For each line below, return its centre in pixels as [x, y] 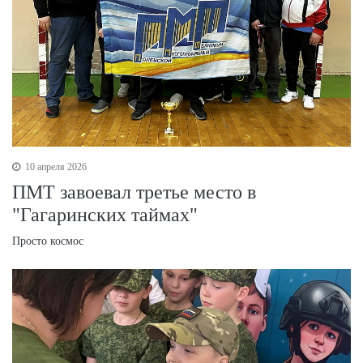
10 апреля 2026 [55, 167]
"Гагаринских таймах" [105, 214]
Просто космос [48, 241]
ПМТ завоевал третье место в [134, 192]
